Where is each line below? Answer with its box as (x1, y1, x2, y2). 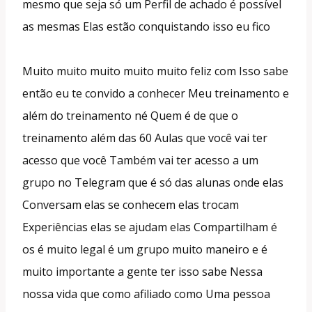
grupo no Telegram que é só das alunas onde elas (22, 174, 283, 190)
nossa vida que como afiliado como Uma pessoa (22, 286, 270, 302)
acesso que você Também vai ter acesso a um (22, 152, 258, 168)
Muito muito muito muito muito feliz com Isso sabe (22, 63, 288, 79)
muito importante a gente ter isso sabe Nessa (22, 263, 263, 279)
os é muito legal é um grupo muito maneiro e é (22, 241, 267, 257)
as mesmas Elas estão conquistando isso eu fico (22, 18, 270, 34)
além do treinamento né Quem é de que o (22, 107, 238, 123)
